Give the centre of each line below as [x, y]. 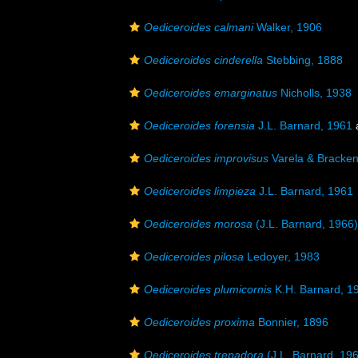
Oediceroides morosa [198, 224]
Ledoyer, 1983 [282, 257]
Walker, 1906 [288, 27]
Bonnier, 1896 [292, 322]
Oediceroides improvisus [206, 158]
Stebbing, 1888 [303, 60]
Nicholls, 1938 [314, 93]
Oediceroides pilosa [194, 257]
